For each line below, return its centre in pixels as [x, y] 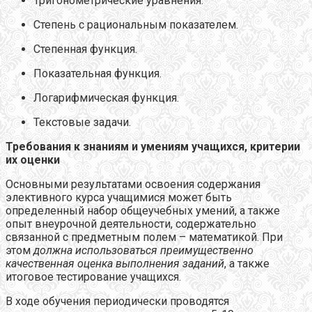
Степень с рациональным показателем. [136, 25]
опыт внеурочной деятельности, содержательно [131, 224]
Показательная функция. [97, 74]
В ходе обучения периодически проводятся [117, 302]
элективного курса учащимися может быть [119, 198]
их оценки [33, 160]
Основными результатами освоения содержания [133, 185]
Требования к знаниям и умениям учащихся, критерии [153, 147]
